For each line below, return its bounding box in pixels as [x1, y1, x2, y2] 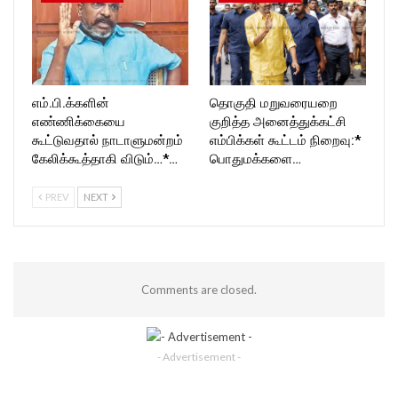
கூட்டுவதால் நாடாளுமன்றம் [32, 131, 183, 148]
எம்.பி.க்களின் [32, 94, 109, 111]
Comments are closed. [141, 282, 257, 297]
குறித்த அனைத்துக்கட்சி [210, 113, 346, 130]
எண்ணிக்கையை [32, 113, 125, 130]
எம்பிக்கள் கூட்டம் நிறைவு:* [210, 131, 361, 148]
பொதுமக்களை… [210, 150, 301, 167]
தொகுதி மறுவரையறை [210, 94, 338, 111]
